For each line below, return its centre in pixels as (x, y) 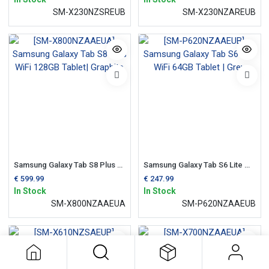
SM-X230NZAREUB (219, 12)
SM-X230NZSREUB (89, 12)
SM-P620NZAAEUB (219, 204)
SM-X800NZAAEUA (88, 204)
